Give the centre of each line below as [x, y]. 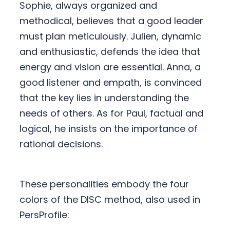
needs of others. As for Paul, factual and [111, 113]
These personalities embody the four [104, 184]
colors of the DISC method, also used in [110, 200]
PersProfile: [44, 215]
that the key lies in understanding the [104, 98]
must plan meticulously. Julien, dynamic [110, 36]
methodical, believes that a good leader [111, 21]
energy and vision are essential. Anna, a [110, 67]
